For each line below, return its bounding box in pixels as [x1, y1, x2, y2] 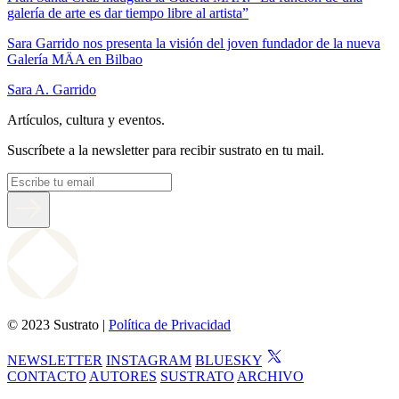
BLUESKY [195, 352, 262, 368]
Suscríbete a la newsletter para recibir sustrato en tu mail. [7, 142, 324, 158]
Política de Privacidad [109, 316, 231, 332]
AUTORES [89, 368, 157, 384]
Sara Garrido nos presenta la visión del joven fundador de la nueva [7, 35, 380, 51]
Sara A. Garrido [7, 81, 96, 97]
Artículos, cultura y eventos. [7, 111, 165, 127]
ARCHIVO [237, 368, 304, 384]
